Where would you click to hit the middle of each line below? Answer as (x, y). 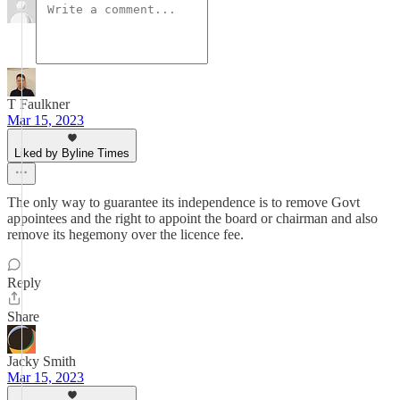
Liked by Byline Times (72, 153)
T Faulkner (38, 104)
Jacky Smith (42, 361)
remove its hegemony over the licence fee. (125, 234)
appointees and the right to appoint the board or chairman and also (192, 218)
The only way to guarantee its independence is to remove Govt (183, 202)
